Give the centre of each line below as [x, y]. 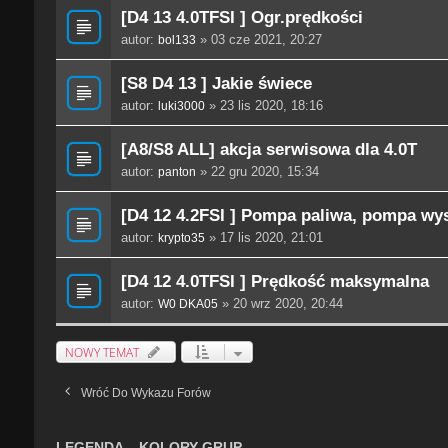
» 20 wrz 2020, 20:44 [280, 304]
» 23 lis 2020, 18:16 [263, 106]
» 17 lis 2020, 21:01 [263, 238]
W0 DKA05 [187, 304]
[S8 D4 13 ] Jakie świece [216, 83]
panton [176, 172]
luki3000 [181, 106]
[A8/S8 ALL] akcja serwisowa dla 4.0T [268, 149]
